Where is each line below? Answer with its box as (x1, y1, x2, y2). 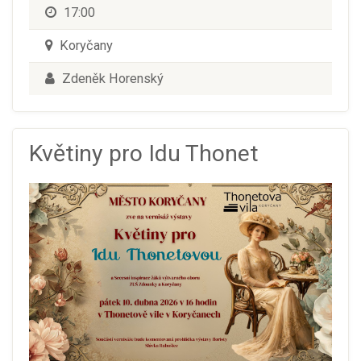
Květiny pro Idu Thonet (29, 139, 259, 167)
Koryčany (56, 37, 113, 53)
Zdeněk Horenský (59, 70, 164, 86)
